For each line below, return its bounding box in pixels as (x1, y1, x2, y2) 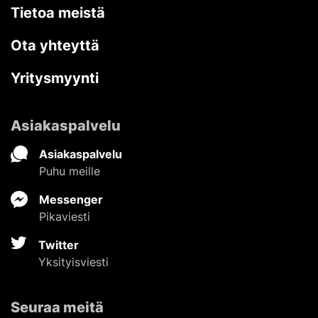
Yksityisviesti (38, 254, 109, 269)
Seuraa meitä (11, 298, 104, 316)
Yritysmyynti (11, 69, 99, 87)
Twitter (38, 237, 79, 252)
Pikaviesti (39, 209, 90, 224)
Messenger (39, 192, 103, 207)
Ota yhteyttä (11, 36, 99, 54)
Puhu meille (39, 163, 100, 178)
